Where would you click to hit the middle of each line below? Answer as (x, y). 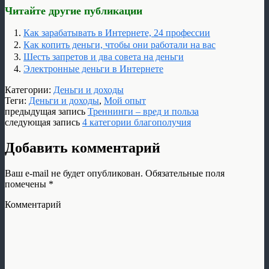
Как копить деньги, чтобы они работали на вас (119, 44)
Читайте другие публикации (74, 11)
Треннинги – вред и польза (143, 111)
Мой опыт (125, 100)
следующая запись (44, 122)
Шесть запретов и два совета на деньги (104, 56)
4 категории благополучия (137, 122)
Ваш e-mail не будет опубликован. (74, 173)
